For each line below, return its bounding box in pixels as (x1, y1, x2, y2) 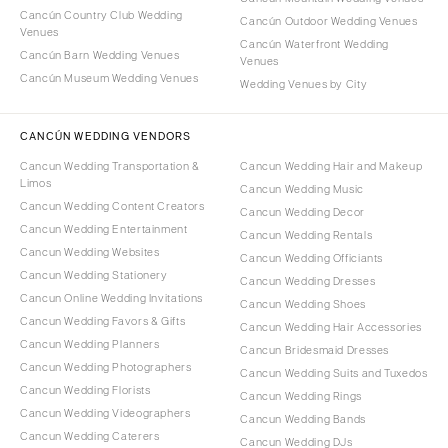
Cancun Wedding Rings (240, 389, 362, 402)
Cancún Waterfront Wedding (240, 37, 390, 50)
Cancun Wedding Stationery (20, 268, 168, 281)
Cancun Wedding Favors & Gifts (20, 314, 186, 327)
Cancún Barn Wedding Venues (20, 48, 180, 61)
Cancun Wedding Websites (20, 245, 160, 258)
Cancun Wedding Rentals (240, 228, 373, 241)
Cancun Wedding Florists (20, 383, 151, 396)
